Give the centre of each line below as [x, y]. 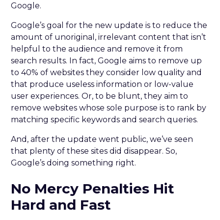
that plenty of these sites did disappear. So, [94, 151]
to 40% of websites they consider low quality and [107, 72]
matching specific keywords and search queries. [105, 119]
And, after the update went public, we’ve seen [102, 139]
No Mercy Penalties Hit [93, 188]
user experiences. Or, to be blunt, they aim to [100, 96]
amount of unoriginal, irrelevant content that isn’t [109, 37]
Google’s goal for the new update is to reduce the [109, 25]
